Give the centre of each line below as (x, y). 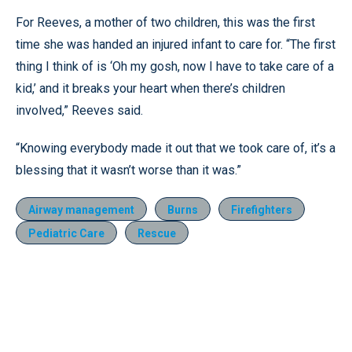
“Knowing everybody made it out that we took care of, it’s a (176, 148)
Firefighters (262, 210)
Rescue (157, 233)
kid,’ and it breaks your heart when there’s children (150, 88)
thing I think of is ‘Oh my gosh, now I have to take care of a (175, 66)
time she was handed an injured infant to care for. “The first (176, 44)
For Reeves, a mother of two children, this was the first (165, 22)
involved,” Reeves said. (79, 110)
